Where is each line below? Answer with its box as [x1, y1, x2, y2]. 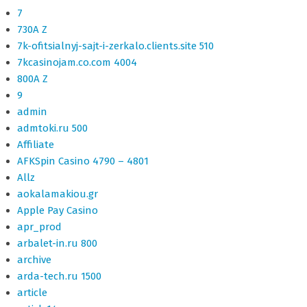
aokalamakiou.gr [17, 188, 98, 200]
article [17, 286, 47, 299]
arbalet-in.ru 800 [17, 237, 97, 249]
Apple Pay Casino [17, 204, 98, 217]
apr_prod [17, 221, 62, 233]
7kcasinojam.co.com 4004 [17, 56, 137, 69]
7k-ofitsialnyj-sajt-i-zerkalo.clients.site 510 [17, 40, 214, 52]
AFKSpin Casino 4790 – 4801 [17, 155, 149, 167]
